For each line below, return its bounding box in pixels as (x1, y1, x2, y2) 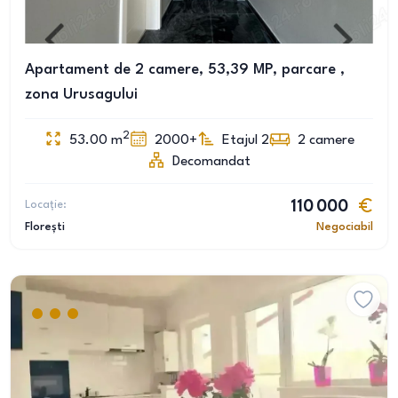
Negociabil (316, 221, 373, 233)
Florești (25, 221, 65, 233)
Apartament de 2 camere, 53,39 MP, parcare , (25, 62, 345, 77)
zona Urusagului (25, 87, 138, 102)
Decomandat (172, 155, 251, 169)
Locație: (25, 199, 67, 211)
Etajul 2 (221, 133, 269, 147)
